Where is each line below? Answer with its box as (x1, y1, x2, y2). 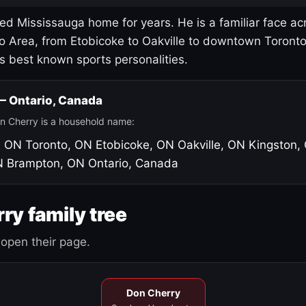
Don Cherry (126, 286, 180, 298)
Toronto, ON (25, 137, 92, 152)
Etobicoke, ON (96, 137, 174, 152)
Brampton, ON (7, 156, 85, 170)
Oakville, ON (178, 137, 245, 152)
